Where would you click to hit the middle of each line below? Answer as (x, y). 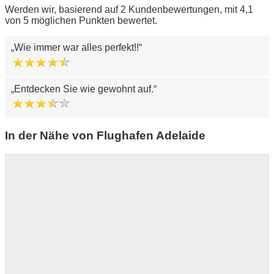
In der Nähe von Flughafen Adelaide (105, 136)
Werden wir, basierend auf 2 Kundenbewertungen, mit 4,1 (129, 10)
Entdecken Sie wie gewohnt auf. (84, 89)
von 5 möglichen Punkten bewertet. (81, 21)
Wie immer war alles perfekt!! (76, 48)
